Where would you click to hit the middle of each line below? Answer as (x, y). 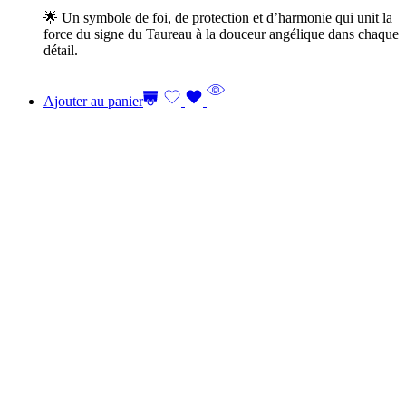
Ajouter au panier (93, 101)
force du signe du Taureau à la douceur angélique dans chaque (221, 34)
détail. (61, 50)
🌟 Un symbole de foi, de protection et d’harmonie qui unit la (218, 18)
